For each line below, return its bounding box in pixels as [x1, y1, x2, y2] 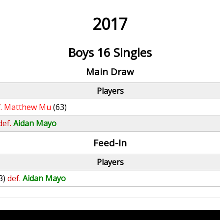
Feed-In [93, 137, 127, 149]
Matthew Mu [4, 102, 52, 112]
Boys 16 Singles [68, 44, 152, 60]
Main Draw [85, 65, 134, 78]
